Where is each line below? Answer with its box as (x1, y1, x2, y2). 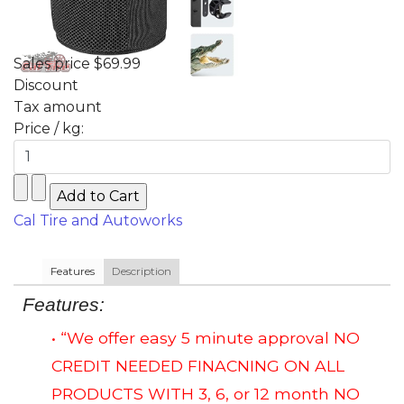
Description (112, 263, 171, 278)
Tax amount (14, 97, 102, 115)
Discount (14, 76, 78, 94)
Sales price (14, 54, 94, 72)
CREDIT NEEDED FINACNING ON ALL (51, 356, 344, 376)
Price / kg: (14, 119, 84, 137)
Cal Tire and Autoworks (14, 211, 182, 229)
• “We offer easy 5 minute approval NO (51, 328, 360, 348)
